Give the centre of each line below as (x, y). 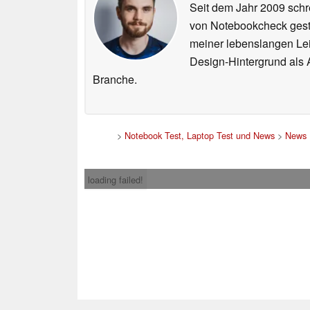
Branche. (115, 80)
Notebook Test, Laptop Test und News (199, 136)
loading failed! (116, 180)
